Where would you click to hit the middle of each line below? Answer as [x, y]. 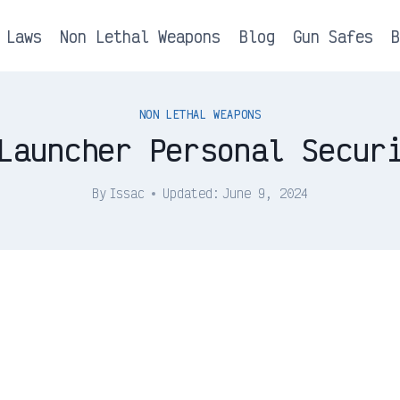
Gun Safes [333, 36]
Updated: [191, 193]
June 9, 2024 [266, 193]
